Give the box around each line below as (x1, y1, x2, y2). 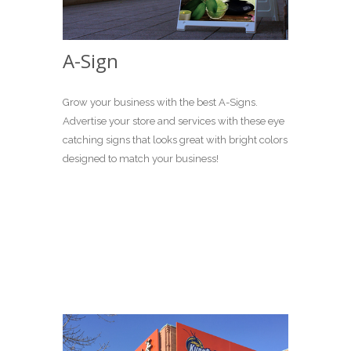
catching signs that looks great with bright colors (63, 134, 288, 147)
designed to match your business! (63, 153, 219, 165)
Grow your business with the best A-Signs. (63, 96, 258, 109)
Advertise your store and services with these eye (63, 115, 284, 128)
